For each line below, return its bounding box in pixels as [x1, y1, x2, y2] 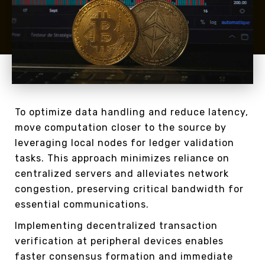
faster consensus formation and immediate [15, 250, 233, 262]
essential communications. [15, 198, 149, 210]
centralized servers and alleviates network [15, 167, 229, 179]
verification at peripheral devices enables [15, 235, 224, 247]
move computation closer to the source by [15, 121, 227, 133]
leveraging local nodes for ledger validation [15, 137, 234, 148]
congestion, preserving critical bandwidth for [15, 183, 244, 195]
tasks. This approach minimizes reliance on [15, 152, 230, 164]
